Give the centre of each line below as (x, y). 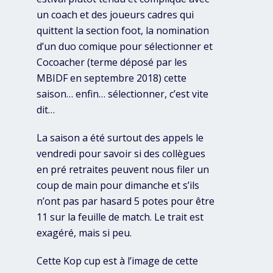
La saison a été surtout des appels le (120, 138)
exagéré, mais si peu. (84, 233)
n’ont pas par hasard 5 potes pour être (126, 201)
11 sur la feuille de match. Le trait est (120, 217)
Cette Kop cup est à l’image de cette (117, 261)
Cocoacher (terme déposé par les (112, 62)
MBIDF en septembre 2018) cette (112, 78)
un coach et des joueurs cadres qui (115, 15)
